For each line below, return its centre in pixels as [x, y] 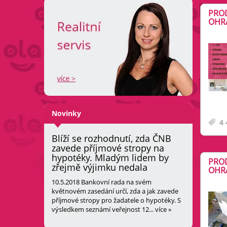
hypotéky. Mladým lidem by [110, 158]
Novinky [66, 113]
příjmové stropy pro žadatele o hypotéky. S [116, 200]
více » [163, 210]
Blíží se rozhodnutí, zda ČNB [111, 139]
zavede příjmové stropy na [108, 148]
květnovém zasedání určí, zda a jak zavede [115, 191]
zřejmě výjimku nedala [100, 167]
